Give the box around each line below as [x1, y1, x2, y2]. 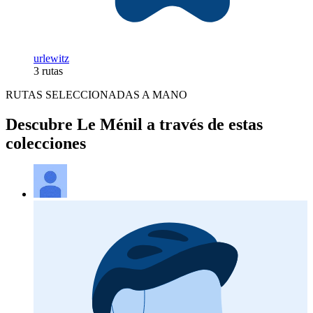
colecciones [6, 134, 86, 153]
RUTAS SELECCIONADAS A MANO [6, 89, 187, 101]
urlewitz [34, 52, 69, 65]
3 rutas [34, 65, 63, 78]
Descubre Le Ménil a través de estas [6, 115, 263, 134]
